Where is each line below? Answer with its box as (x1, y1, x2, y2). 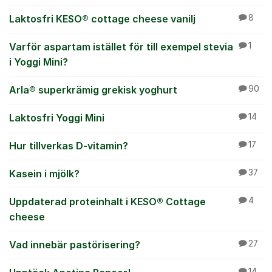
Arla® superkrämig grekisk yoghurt (9, 84, 177, 96)
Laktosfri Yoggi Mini (9, 112, 104, 124)
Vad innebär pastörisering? (9, 239, 140, 251)
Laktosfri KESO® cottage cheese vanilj (9, 13, 195, 25)
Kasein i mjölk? (9, 168, 80, 180)
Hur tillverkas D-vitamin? (9, 140, 128, 152)
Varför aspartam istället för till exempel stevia (9, 41, 233, 53)
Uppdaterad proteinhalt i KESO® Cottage (9, 195, 206, 208)
